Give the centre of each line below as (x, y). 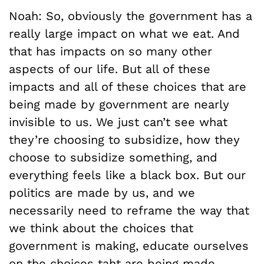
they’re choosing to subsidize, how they (124, 140)
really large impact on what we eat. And (124, 34)
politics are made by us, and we (102, 193)
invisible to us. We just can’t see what (118, 122)
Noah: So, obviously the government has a (131, 16)
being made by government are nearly (119, 104)
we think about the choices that (101, 228)
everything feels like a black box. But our (127, 175)
